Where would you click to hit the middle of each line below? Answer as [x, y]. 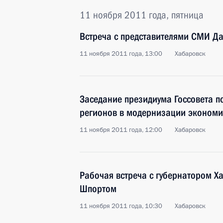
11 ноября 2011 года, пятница [142, 15]
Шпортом [98, 189]
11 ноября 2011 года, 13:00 [121, 54]
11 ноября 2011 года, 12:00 [121, 130]
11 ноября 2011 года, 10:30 [121, 206]
